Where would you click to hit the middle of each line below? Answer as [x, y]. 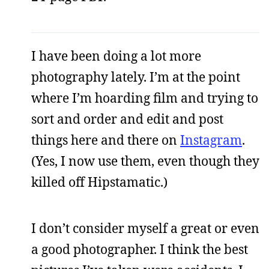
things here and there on [106, 140]
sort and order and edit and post [127, 119]
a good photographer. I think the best [140, 249]
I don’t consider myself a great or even [145, 228]
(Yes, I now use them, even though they [145, 161]
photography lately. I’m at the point [136, 77]
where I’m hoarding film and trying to [145, 98]
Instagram [211, 140]
